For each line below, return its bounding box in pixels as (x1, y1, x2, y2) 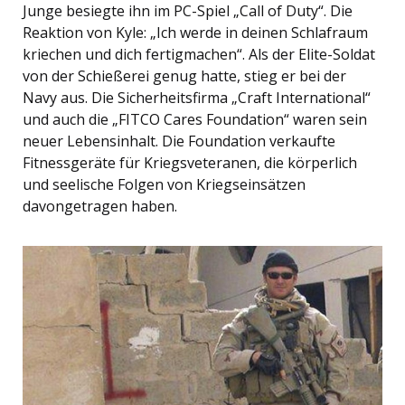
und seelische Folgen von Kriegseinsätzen (23, 174, 306, 195)
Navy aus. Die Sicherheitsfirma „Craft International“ (23, 88, 371, 108)
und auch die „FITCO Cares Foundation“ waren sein (23, 109, 367, 130)
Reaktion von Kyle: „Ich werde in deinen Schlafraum (23, 23, 368, 43)
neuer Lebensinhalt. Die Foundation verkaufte (23, 131, 335, 152)
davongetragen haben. (23, 196, 177, 217)
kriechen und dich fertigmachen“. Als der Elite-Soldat (23, 44, 375, 65)
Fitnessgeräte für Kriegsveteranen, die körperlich (23, 153, 357, 174)
